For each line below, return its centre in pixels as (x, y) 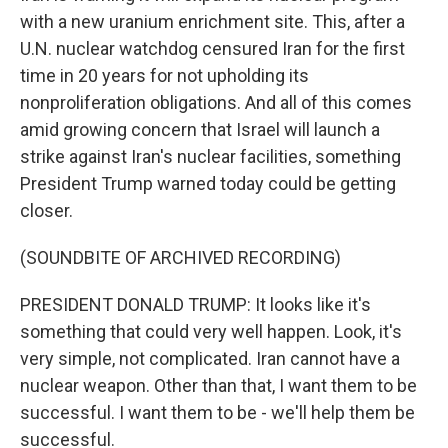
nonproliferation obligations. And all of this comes (216, 102)
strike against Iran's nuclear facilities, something (210, 156)
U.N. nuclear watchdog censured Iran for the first (212, 48)
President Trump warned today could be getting (208, 183)
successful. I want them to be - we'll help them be (217, 412)
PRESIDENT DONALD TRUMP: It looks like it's (195, 304)
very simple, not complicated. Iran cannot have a (210, 358)
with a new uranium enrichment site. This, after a (212, 21)
